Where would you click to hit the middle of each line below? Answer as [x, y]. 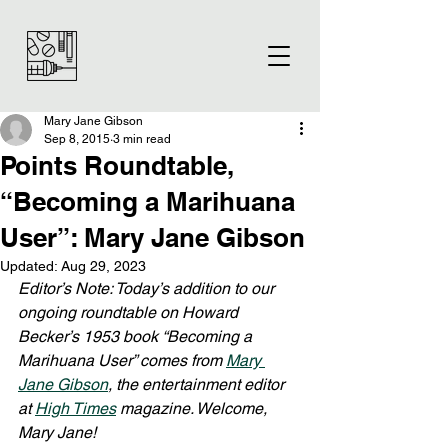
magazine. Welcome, [193, 408]
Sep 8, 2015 [77, 139]
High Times [75, 408]
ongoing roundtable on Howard [130, 312]
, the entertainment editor [198, 384]
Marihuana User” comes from [122, 360]
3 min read [142, 139]
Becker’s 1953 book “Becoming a [137, 336]
